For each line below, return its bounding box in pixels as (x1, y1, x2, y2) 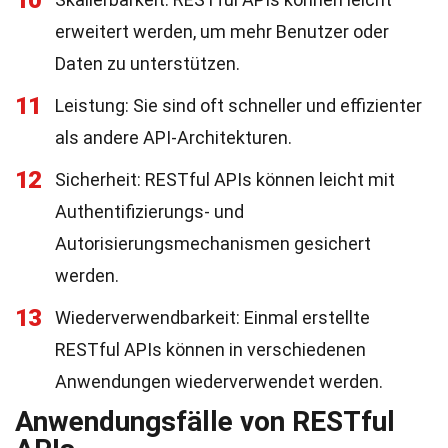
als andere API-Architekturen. (55, 127, 292, 148)
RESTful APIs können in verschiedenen (55, 339, 366, 360)
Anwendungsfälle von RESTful (15, 405, 395, 438)
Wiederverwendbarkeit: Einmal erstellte (55, 307, 370, 328)
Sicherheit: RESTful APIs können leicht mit (55, 169, 395, 190)
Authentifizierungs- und (55, 201, 244, 222)
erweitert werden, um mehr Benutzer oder (55, 21, 389, 42)
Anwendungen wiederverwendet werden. (55, 371, 383, 392)
